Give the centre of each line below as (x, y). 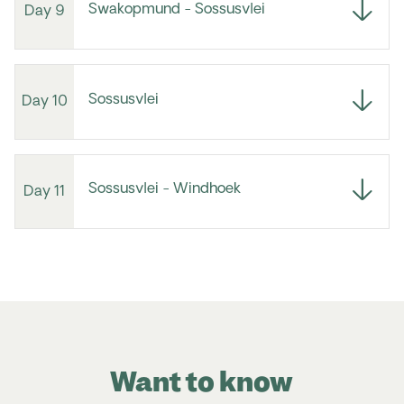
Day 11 (44, 192)
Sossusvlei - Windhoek (165, 190)
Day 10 (44, 101)
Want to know (202, 382)
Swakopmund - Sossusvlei (177, 10)
